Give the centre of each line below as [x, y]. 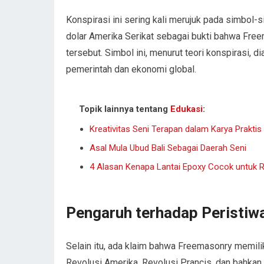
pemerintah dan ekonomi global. [131, 69]
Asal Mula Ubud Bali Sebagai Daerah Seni [168, 148]
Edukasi [187, 109]
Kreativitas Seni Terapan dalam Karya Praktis [176, 129]
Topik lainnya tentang [125, 109]
